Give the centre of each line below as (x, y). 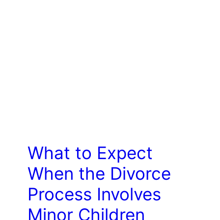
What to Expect (90, 152)
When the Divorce (99, 173)
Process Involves (94, 194)
